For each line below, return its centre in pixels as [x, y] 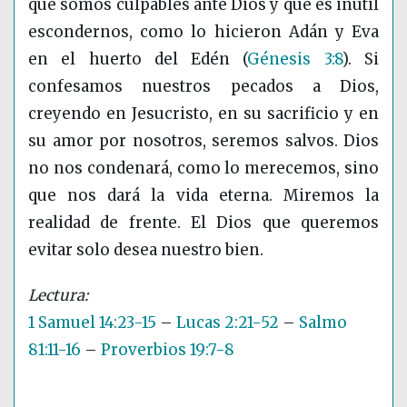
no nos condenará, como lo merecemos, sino [203, 169]
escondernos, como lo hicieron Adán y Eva [203, 32]
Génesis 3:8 [295, 60]
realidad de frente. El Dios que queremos [203, 223]
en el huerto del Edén [136, 60]
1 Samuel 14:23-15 [92, 323]
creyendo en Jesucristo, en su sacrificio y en [203, 114]
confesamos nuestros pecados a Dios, [203, 87]
